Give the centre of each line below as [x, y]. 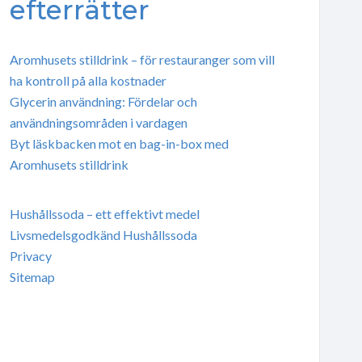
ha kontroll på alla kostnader [88, 80]
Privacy [30, 255]
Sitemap [32, 276]
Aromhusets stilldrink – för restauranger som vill [142, 59]
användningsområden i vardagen [98, 122]
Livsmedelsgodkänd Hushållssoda [103, 234]
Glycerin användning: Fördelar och [103, 101]
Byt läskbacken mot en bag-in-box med [119, 143]
